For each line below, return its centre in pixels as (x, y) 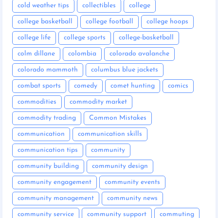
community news (132, 198)
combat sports (39, 86)
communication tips (48, 150)
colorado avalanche (139, 54)
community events (132, 182)
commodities (37, 102)
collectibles (99, 5)
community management (56, 198)
